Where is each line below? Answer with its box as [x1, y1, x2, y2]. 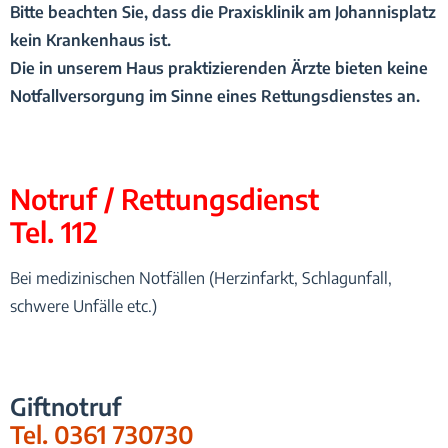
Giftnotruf [10, 390, 121, 421]
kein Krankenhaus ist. [10, 29, 171, 50]
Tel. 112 [10, 213, 98, 249]
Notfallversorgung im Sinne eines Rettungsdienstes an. [10, 85, 420, 106]
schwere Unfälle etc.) [10, 295, 157, 316]
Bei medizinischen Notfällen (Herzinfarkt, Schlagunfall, [10, 267, 392, 288]
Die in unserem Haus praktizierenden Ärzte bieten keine [10, 57, 428, 78]
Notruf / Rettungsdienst [10, 180, 319, 216]
